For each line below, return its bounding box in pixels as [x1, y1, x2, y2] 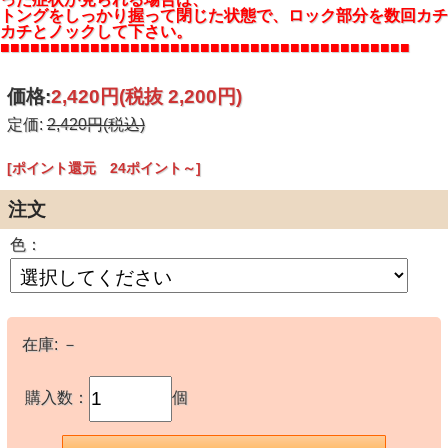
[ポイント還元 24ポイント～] [6, 159, 201, 176]
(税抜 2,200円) [118, 85, 242, 107]
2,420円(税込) [46, 115, 145, 133]
